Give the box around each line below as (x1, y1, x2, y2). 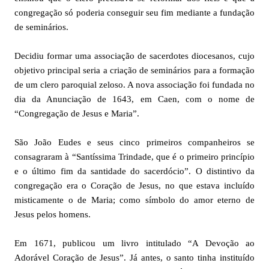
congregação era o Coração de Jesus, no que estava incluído (14, 180, 255, 190)
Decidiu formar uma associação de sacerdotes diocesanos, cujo (14, 50, 255, 61)
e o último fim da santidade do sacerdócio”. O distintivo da (14, 166, 255, 176)
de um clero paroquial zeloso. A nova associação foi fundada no (14, 79, 255, 89)
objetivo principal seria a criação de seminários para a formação (14, 65, 255, 75)
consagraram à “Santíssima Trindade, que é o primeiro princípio (14, 151, 255, 162)
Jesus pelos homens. (14, 209, 91, 219)
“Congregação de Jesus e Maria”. (14, 108, 139, 118)
